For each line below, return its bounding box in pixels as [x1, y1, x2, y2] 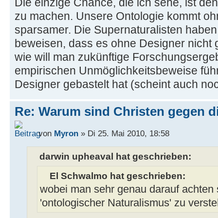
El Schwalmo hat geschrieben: [50, 170, 185, 182]
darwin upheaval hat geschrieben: [39, 151, 191, 162]
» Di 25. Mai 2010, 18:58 [78, 128, 169, 139]
